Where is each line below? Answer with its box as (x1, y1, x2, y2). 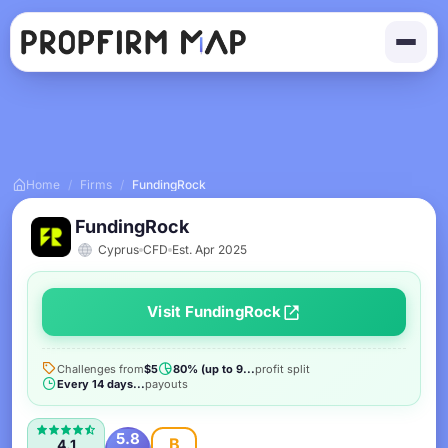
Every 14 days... (57, 376, 145, 391)
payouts (145, 376, 188, 391)
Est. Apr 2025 (172, 241, 247, 257)
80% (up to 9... (173, 361, 255, 376)
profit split (255, 361, 310, 376)
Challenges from (57, 361, 144, 376)
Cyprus (95, 241, 139, 257)
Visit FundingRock (147, 302, 282, 321)
